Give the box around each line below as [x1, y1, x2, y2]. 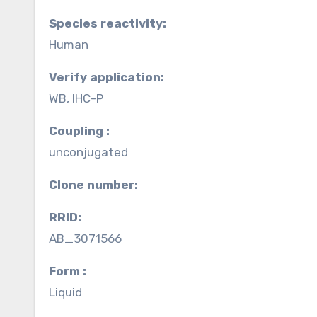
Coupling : [57, 124, 110, 138]
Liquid [49, 285, 82, 299]
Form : [56, 264, 86, 278]
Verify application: [57, 70, 164, 84]
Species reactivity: [57, 16, 166, 30]
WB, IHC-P [49, 91, 103, 105]
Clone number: [57, 178, 138, 192]
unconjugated [49, 145, 128, 159]
